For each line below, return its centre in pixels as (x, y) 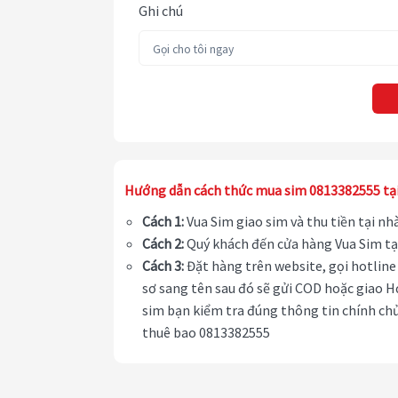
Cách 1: (163, 222)
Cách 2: (163, 244)
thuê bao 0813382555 (206, 333)
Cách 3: (163, 266)
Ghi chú (161, 11)
